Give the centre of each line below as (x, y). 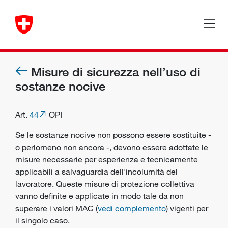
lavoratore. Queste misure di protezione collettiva (105, 184)
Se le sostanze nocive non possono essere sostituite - (113, 135)
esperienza (118, 159)
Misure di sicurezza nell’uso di (116, 72)
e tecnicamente (168, 159)
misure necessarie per (57, 159)
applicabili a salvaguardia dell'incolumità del (96, 172)
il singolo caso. (42, 220)
